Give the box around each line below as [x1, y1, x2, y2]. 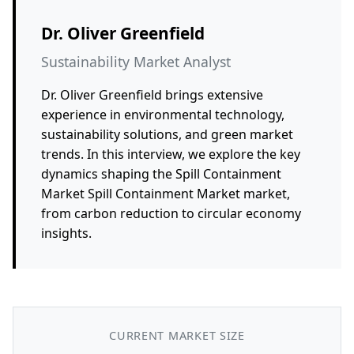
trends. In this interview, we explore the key [41, 145, 300, 163]
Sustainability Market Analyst [41, 51, 231, 71]
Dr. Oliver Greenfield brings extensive [41, 85, 263, 104]
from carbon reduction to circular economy [41, 204, 301, 222]
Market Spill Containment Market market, [41, 184, 290, 202]
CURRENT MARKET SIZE [109, 327, 245, 343]
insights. [41, 224, 92, 242]
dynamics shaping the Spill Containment [41, 164, 281, 183]
